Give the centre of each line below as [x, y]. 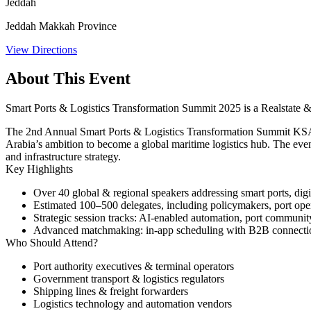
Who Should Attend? [52, 243]
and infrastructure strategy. [63, 157]
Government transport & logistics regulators [129, 279]
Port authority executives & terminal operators [134, 267]
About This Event [68, 79]
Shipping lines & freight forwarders [111, 292]
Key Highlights [39, 169]
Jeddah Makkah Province [61, 26]
